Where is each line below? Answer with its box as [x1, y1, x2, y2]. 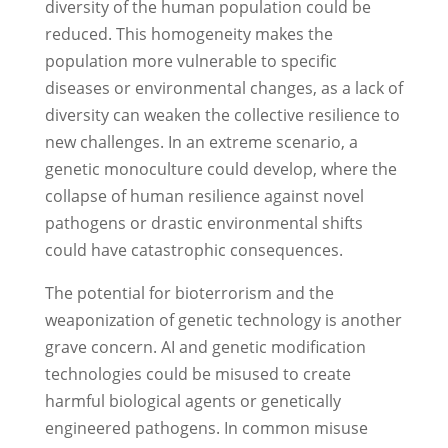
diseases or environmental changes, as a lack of [44, 77, 403, 100]
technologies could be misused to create [44, 363, 351, 386]
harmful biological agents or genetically [44, 390, 341, 413]
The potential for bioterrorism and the [44, 282, 334, 305]
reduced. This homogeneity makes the [44, 23, 333, 46]
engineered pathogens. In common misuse [44, 417, 368, 440]
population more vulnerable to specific [44, 50, 337, 73]
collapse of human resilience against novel [44, 185, 364, 208]
